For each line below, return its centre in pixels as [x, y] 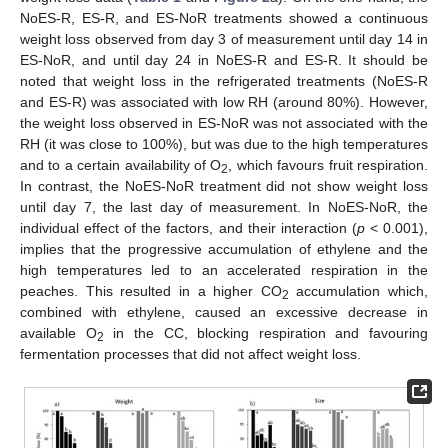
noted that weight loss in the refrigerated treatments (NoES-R [224, 80]
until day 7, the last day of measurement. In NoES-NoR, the [224, 206]
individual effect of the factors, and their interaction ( [188, 227]
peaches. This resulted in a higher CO [151, 290]
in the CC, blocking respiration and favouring [265, 332]
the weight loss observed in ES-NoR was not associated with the [224, 122]
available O [58, 332]
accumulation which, [358, 290]
